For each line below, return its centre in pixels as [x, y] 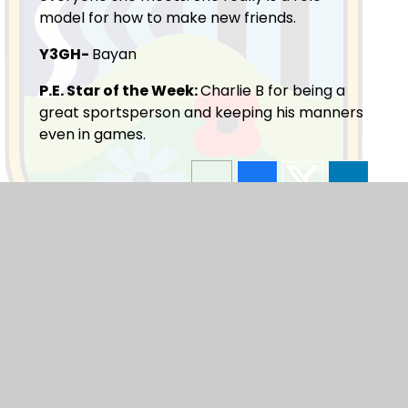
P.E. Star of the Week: [119, 91]
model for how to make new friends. [167, 18]
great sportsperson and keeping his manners [201, 113]
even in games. [92, 135]
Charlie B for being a [272, 91]
